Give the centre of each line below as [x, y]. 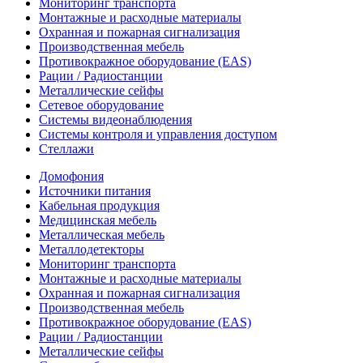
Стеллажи [66, 148]
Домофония [71, 176]
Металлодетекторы [92, 249]
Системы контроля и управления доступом [158, 134]
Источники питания [95, 190]
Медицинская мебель [98, 220]
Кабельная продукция [99, 205]
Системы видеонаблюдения [115, 119]
